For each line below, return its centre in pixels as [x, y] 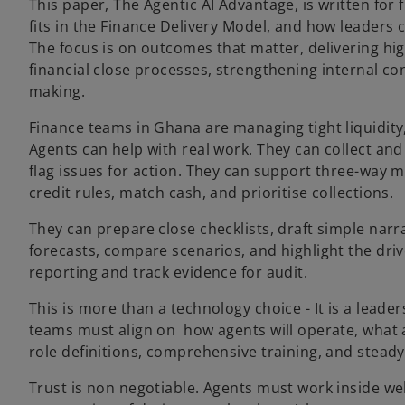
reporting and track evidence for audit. [169, 272]
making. [57, 91]
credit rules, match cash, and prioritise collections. [213, 192]
